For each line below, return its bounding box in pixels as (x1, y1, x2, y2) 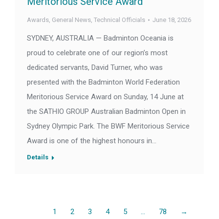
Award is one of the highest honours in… (27, 136, 156, 146)
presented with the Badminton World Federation (27, 78, 180, 87)
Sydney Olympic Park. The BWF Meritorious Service (27, 122, 190, 131)
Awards (27, 16, 49, 24)
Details (27, 153, 48, 161)
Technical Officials (94, 16, 145, 24)
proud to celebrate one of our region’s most (27, 48, 168, 58)
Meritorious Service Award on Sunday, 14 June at (27, 92, 184, 102)
